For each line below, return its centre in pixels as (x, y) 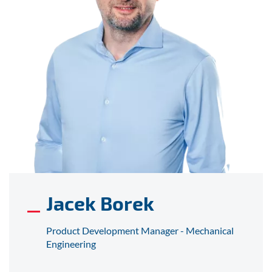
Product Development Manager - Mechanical (140, 231)
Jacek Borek (100, 203)
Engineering (71, 244)
